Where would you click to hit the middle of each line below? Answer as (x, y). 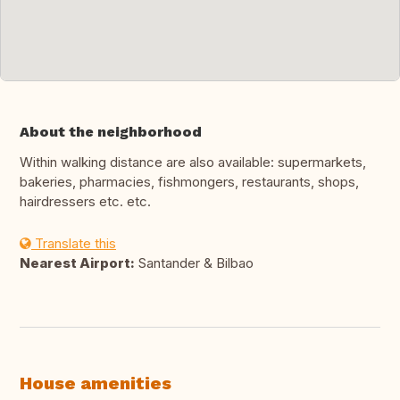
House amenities (96, 383)
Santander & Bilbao (194, 263)
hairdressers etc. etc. (85, 202)
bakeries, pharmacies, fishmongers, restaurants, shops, (189, 182)
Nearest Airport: (77, 263)
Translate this (74, 244)
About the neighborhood (111, 132)
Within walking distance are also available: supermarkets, (193, 162)
